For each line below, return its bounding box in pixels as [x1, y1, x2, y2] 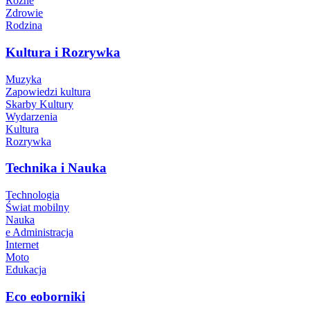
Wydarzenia [6, 110, 57, 122]
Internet [6, 239, 39, 251]
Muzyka [6, 73, 42, 85]
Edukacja [6, 264, 46, 276]
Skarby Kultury [6, 98, 73, 110]
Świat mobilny [6, 201, 69, 214]
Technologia [6, 189, 60, 201]
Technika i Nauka [6, 161, 107, 176]
